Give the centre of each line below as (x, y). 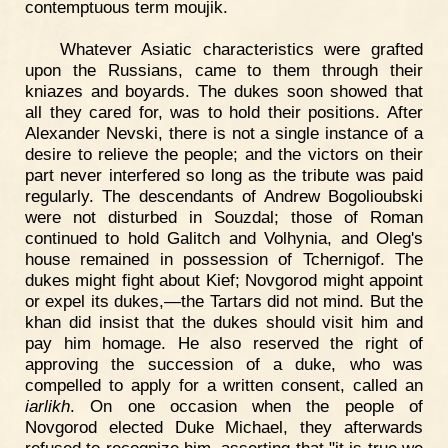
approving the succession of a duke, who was (224, 363)
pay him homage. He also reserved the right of (224, 342)
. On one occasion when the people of (246, 405)
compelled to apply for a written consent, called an (224, 384)
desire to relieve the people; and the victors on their (224, 153)
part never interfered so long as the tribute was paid (224, 174)
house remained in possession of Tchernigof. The (224, 258)
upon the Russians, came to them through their (224, 69)
